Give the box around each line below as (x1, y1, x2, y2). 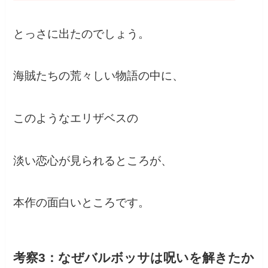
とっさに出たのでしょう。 (13, 27, 150, 40)
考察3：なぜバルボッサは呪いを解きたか (13, 251, 255, 265)
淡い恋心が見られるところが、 (13, 154, 173, 167)
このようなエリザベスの (13, 111, 139, 124)
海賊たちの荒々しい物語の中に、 (13, 69, 184, 83)
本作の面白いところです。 (13, 196, 150, 209)
